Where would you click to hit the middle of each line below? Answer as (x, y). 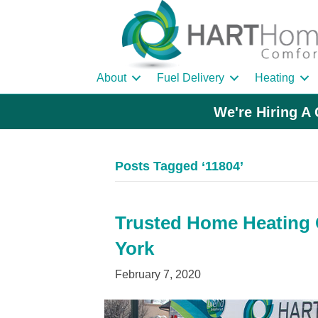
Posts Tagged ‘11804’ (179, 166)
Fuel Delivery (191, 78)
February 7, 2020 (158, 275)
